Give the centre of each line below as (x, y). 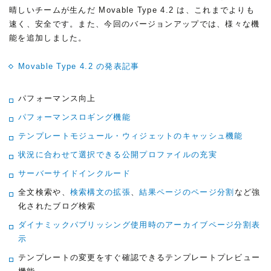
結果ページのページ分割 (187, 192)
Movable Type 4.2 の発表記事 (79, 66)
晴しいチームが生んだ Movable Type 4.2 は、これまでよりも (132, 10)
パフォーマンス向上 (57, 98)
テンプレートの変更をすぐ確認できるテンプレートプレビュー (139, 257)
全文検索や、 (44, 192)
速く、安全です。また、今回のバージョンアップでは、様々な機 (135, 24)
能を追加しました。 (48, 38)
